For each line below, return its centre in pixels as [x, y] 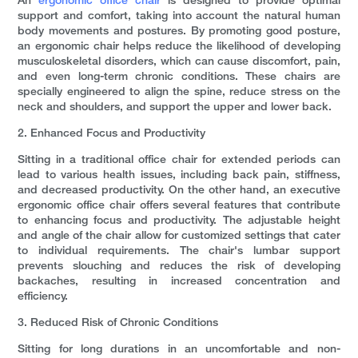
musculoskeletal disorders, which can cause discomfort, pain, [179, 62]
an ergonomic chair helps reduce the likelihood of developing [179, 47]
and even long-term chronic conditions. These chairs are [179, 78]
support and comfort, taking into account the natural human [179, 17]
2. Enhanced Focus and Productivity [112, 134]
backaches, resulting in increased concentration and [179, 282]
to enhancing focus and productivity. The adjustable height [179, 221]
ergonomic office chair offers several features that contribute [179, 206]
